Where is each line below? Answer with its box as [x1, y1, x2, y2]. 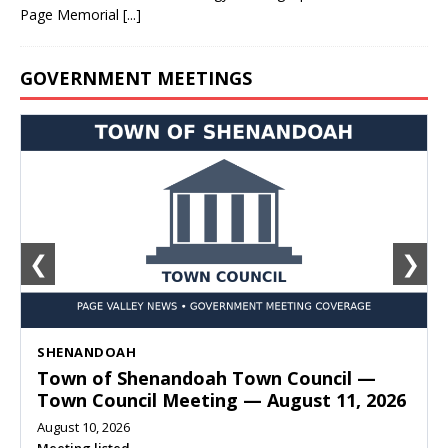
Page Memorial [20, 5, 123, 25]
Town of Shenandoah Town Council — [37, 366, 376, 391]
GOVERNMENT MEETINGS [20, 66, 252, 91]
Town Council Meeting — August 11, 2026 [37, 388, 406, 413]
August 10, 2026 [37, 418, 130, 437]
